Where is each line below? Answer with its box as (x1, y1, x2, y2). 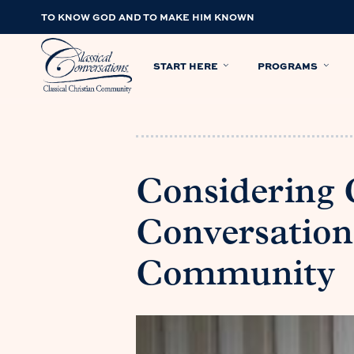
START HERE (153, 58, 218, 73)
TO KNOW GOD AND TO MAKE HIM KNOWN (41, 9, 254, 24)
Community (136, 258, 335, 293)
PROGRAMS (258, 58, 318, 73)
